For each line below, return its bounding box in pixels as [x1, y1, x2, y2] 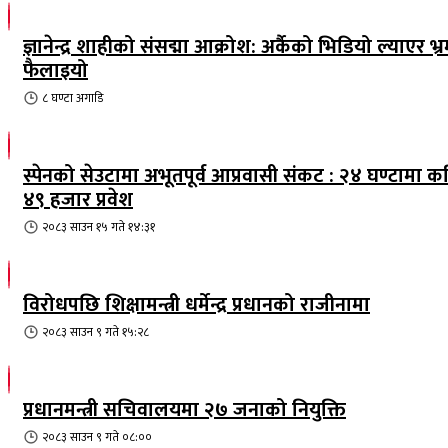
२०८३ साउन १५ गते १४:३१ [42, 216, 155, 237]
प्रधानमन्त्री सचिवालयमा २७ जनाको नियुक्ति [23, 392, 346, 427]
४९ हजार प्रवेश [23, 182, 133, 217]
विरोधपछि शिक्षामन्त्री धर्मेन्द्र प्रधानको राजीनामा [23, 287, 370, 322]
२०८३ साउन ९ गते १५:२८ [42, 321, 149, 342]
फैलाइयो [23, 53, 88, 88]
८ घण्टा [42, 87, 73, 108]
